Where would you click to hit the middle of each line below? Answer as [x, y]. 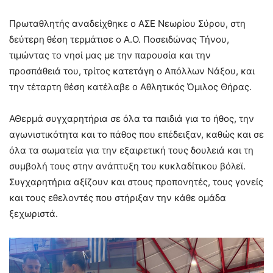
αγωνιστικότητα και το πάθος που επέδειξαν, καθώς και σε [136, 134]
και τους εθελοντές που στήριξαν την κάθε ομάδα [118, 197]
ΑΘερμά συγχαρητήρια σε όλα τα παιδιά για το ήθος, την [132, 118]
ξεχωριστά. [34, 213]
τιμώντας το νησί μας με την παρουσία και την [110, 55]
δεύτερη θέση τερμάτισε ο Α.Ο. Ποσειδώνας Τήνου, [119, 39]
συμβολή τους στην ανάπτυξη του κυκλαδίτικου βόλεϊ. [127, 166]
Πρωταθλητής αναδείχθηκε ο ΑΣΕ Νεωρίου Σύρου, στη [127, 23]
